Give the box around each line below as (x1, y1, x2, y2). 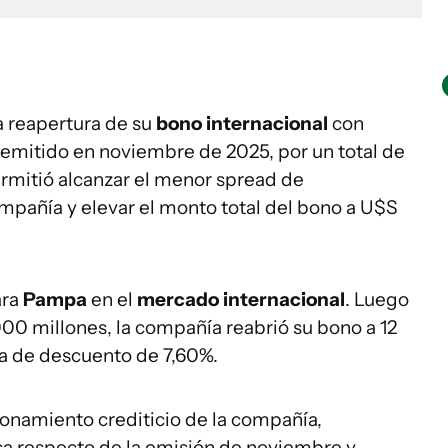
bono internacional (156, 111, 328, 135)
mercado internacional (137, 287, 345, 311)
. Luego (345, 287, 409, 311)
